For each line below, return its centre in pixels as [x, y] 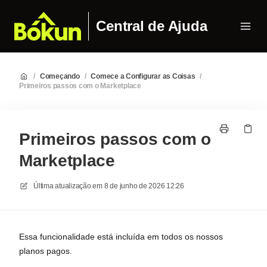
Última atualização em [68, 186]
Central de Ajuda [152, 26]
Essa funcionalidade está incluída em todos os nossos [121, 237]
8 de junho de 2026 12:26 [144, 186]
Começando [60, 76]
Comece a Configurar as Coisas [143, 76]
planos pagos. [46, 251]
